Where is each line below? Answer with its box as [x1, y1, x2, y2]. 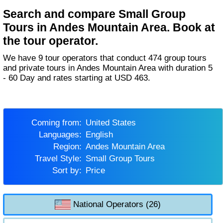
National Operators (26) [71, 199, 161, 209]
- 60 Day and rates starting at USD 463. [3, 73, 151, 83]
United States [91, 117, 136, 127]
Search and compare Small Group [3, 7, 186, 20]
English [91, 129, 113, 139]
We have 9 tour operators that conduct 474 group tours [3, 53, 11, 63]
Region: [59, 141, 82, 151]
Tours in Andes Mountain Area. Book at [3, 20, 216, 34]
